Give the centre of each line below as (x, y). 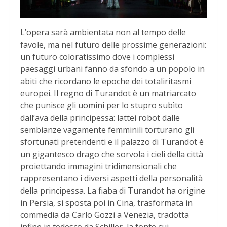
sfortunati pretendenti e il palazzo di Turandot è (112, 142)
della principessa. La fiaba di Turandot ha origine (113, 191)
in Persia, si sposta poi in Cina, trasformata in (106, 203)
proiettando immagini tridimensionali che (99, 166)
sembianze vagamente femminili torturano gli (107, 130)
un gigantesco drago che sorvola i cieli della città (112, 154)
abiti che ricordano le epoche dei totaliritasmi (106, 81)
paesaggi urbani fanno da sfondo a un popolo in (112, 69)
